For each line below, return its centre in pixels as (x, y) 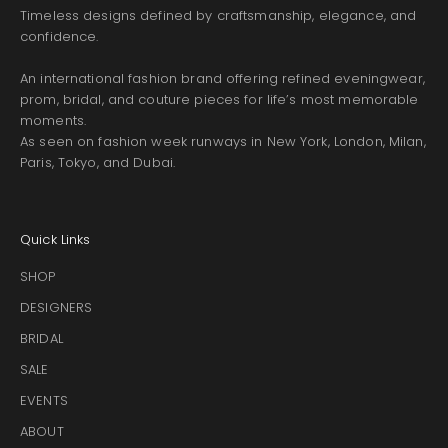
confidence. (59, 36)
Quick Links (55, 239)
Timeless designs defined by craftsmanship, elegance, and (218, 15)
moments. (53, 120)
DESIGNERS (56, 307)
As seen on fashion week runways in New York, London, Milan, (223, 141)
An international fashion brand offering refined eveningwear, (222, 78)
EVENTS (44, 400)
